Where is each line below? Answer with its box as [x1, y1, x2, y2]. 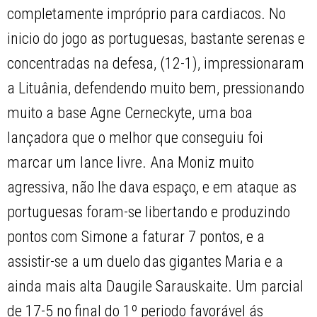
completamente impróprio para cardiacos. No [7, 5, 287, 23]
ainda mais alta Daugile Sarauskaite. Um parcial [7, 277, 304, 296]
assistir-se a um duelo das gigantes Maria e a [7, 253, 284, 271]
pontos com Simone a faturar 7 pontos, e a [7, 228, 265, 246]
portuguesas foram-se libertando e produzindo [7, 203, 291, 221]
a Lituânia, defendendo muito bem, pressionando [7, 79, 305, 98]
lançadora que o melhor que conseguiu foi [7, 129, 264, 147]
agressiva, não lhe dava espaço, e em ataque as [7, 178, 297, 197]
